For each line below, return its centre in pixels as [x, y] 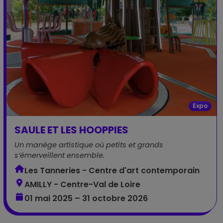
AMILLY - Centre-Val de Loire [82, 184]
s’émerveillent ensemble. [59, 155]
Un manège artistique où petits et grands [89, 145]
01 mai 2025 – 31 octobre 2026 [86, 198]
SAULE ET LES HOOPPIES [71, 130]
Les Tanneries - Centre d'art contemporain [112, 170]
